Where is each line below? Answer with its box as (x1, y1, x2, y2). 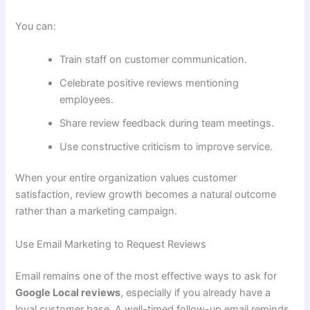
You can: (15, 20, 57, 33)
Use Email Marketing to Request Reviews (15, 237, 207, 250)
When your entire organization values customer (15, 172, 237, 185)
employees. (60, 93, 114, 106)
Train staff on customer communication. (60, 53, 248, 66)
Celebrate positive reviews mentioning (60, 76, 239, 89)
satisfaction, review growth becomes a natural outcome (15, 188, 277, 201)
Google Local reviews (15, 286, 121, 299)
